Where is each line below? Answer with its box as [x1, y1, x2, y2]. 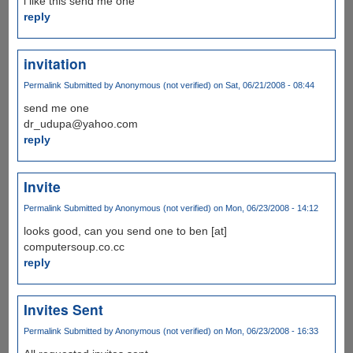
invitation [23, 53, 87, 73]
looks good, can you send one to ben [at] [23, 224, 227, 237]
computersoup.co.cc [23, 240, 124, 253]
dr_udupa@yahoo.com [23, 117, 138, 130]
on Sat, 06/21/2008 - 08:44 [210, 80, 314, 90]
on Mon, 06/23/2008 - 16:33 [210, 325, 318, 336]
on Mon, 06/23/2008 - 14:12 [210, 203, 318, 213]
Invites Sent [23, 299, 103, 319]
